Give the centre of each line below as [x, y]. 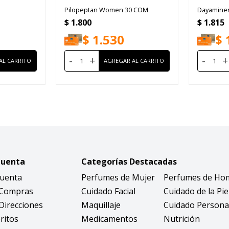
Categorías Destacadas [129, 161]
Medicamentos [110, 219]
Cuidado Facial [109, 191]
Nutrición [182, 219]
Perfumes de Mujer [118, 177]
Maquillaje [101, 205]
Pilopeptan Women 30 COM [106, 9]
